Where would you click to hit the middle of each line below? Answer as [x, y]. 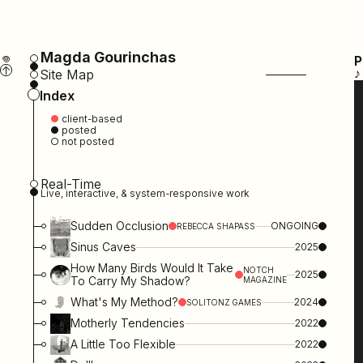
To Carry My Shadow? [131, 281]
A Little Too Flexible [124, 344]
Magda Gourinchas [108, 58]
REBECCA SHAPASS [216, 226]
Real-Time [70, 184]
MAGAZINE [265, 280]
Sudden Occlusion [120, 226]
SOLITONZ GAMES [224, 303]
